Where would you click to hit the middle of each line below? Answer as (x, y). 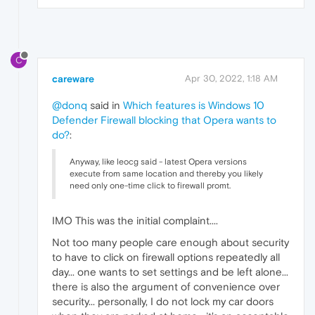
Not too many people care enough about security (171, 242)
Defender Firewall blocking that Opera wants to (164, 120)
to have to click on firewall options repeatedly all (166, 257)
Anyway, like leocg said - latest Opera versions (158, 161)
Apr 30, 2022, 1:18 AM (231, 78)
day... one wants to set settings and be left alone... (170, 271)
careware (73, 78)
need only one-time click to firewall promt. (150, 185)
